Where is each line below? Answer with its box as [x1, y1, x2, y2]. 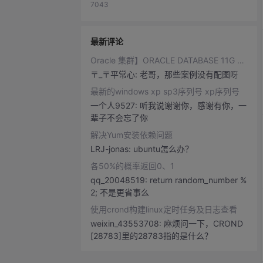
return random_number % [150, 175, 247, 185]
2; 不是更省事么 [90, 187, 149, 197]
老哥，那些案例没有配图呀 [140, 69, 238, 79]
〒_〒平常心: [90, 69, 140, 79]
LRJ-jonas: [90, 144, 133, 154]
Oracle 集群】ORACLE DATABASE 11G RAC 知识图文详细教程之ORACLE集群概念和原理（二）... [237, 55, 244, 65]
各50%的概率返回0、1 [90, 161, 174, 171]
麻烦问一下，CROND [164, 218, 243, 228]
